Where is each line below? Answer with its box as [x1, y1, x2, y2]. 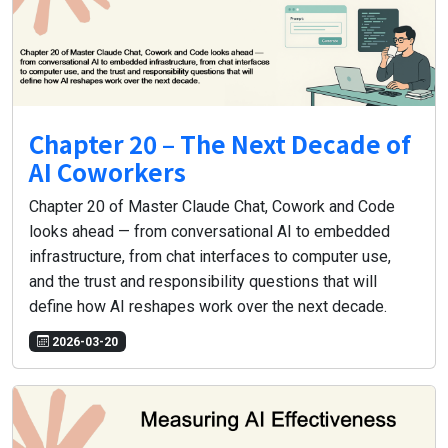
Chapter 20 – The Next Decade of [29, 126, 411, 162]
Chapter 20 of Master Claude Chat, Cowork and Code [29, 197, 395, 217]
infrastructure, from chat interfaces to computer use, [29, 247, 391, 267]
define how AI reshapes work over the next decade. [29, 297, 387, 317]
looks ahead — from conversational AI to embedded [29, 222, 390, 242]
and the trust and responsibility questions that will [29, 272, 377, 292]
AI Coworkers [29, 154, 186, 190]
